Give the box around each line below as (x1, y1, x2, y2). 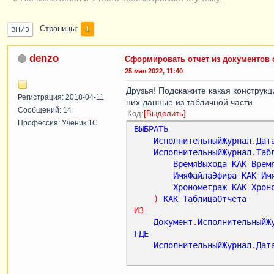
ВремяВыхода (173, 158, 227, 169)
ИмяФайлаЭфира (173, 170, 237, 180)
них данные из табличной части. (126, 97, 255, 107)
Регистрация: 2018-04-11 (18, 92, 104, 102)
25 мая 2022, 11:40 (125, 67, 183, 75)
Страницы (40, 24, 76, 34)
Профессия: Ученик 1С (18, 118, 98, 127)
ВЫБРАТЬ (134, 124, 168, 134)
